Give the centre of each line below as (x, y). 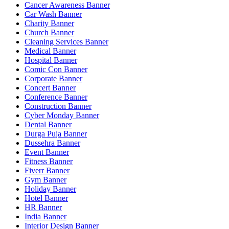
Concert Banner (50, 88)
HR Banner (43, 208)
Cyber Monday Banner (62, 116)
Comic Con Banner (56, 70)
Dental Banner (48, 125)
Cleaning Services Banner (66, 42)
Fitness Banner (49, 162)
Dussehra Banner (52, 143)
